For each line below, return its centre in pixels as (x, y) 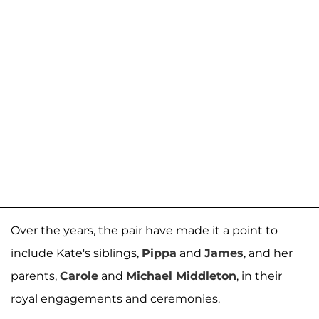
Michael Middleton (181, 276)
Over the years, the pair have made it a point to (144, 231)
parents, (35, 276)
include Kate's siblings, (76, 253)
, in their (259, 276)
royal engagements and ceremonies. (115, 299)
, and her (268, 253)
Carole (79, 276)
